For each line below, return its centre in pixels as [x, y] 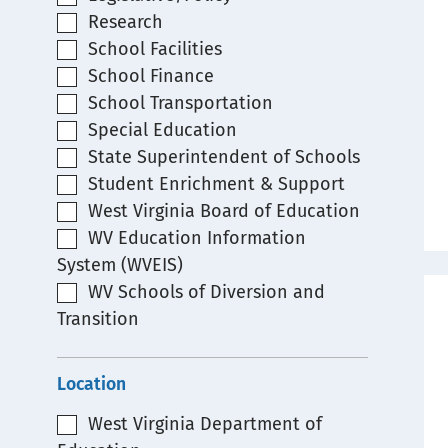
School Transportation [180, 103]
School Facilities [154, 49]
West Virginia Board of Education [223, 211]
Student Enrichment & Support [216, 184]
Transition [98, 319]
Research [125, 22]
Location [91, 384]
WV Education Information [196, 238]
